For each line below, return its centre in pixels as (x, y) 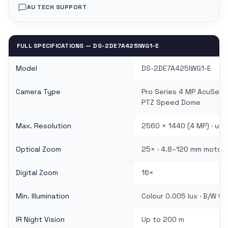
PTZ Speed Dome (171, 102)
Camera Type (38, 91)
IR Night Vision (40, 219)
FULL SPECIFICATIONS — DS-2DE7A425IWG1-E (88, 46)
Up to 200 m (163, 219)
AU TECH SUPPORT (57, 7)
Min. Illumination (42, 196)
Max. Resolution (44, 125)
